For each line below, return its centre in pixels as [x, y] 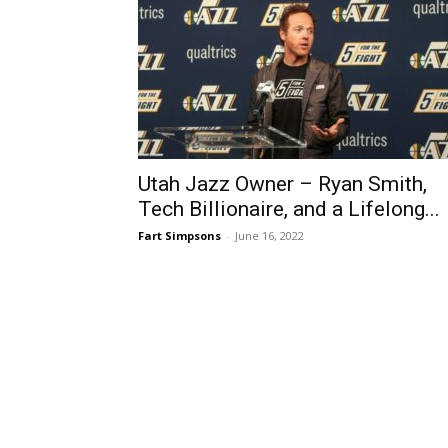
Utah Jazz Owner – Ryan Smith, [282, 184]
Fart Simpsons [179, 235]
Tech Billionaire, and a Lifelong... [289, 209]
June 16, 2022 [269, 235]
